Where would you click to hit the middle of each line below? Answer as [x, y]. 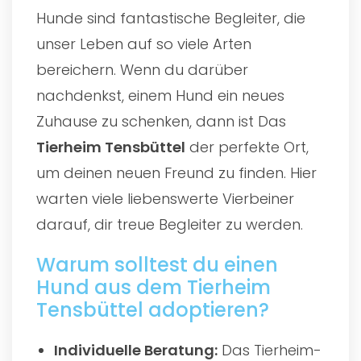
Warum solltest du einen [157, 264]
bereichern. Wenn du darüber [142, 69]
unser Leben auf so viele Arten [144, 44]
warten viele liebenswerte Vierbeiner [165, 198]
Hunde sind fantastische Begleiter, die [171, 18]
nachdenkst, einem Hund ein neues [160, 95]
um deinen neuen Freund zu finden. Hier [176, 172]
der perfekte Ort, [247, 147]
